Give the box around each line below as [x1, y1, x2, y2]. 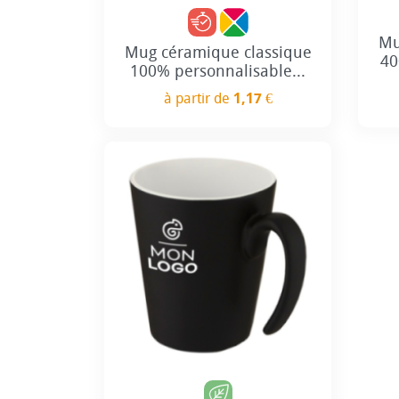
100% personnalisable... [130, 61, 305, 81]
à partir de [163, 89, 233, 107]
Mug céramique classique [124, 42, 312, 62]
